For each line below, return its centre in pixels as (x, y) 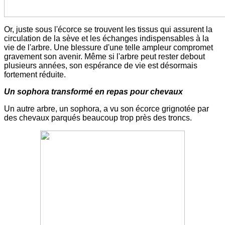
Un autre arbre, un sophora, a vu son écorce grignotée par (106, 109)
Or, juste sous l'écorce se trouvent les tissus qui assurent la (108, 30)
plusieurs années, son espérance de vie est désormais (101, 66)
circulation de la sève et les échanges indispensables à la (106, 39)
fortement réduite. (35, 75)
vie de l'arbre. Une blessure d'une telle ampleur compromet (108, 48)
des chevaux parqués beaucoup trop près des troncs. (98, 118)
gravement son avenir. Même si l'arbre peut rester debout (104, 57)
